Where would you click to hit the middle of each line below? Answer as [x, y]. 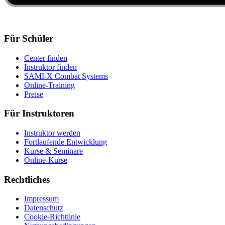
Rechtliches [27, 179]
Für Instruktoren [39, 114]
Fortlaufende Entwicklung [66, 142]
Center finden [46, 58]
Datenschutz [44, 208]
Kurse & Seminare [53, 151]
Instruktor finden [50, 67]
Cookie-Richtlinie [52, 217]
